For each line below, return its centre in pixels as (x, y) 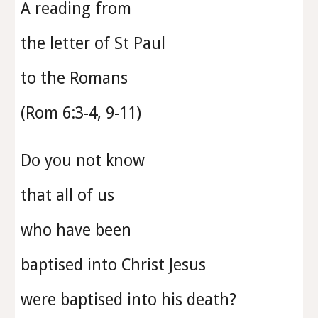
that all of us (70, 195)
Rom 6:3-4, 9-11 (81, 113)
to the (45, 78)
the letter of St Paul (93, 43)
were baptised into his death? (131, 300)
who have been (78, 230)
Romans (99, 78)
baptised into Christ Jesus (116, 265)
